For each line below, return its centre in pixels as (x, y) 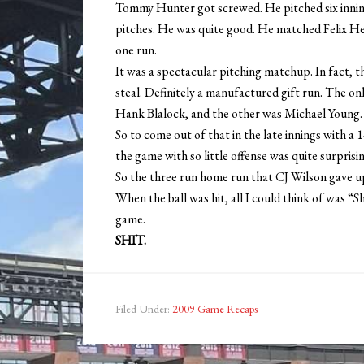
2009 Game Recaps (215, 309)
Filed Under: (144, 309)
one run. (136, 50)
